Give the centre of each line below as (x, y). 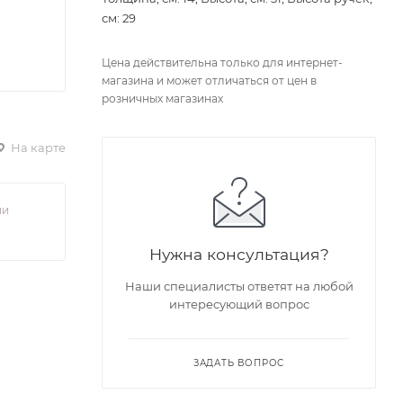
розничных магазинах (162, 99)
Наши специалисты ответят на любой (239, 287)
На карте (37, 147)
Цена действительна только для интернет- (222, 63)
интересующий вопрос (239, 304)
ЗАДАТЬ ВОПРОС (239, 363)
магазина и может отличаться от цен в (209, 81)
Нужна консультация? (239, 255)
